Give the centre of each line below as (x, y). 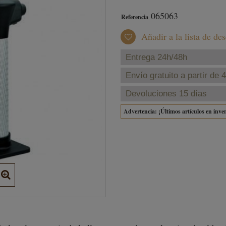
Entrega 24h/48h (156, 57)
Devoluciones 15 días (166, 94)
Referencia (135, 17)
